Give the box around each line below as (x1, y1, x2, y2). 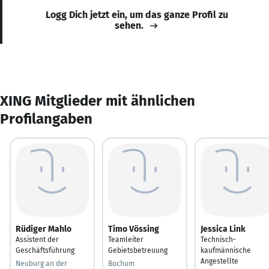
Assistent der (16, 235, 59, 244)
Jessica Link (201, 223, 246, 234)
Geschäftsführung (16, 246, 74, 255)
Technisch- (201, 235, 236, 244)
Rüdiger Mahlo (16, 223, 71, 234)
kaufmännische (201, 246, 251, 255)
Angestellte (201, 256, 238, 265)
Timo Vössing (108, 223, 159, 234)
